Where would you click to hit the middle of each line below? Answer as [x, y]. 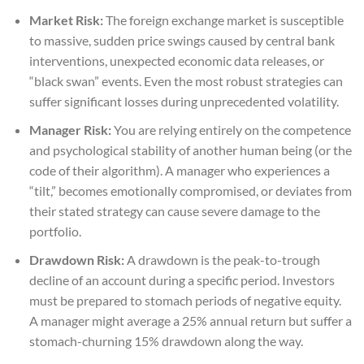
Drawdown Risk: [76, 259]
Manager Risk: [70, 129]
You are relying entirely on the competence [231, 129]
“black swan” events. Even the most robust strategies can [186, 81]
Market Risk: [66, 20]
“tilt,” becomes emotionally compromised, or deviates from [190, 190]
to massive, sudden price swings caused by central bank [182, 41]
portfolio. [55, 231]
